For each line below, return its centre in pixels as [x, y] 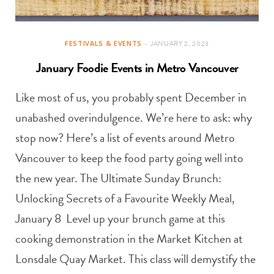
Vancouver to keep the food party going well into [129, 158]
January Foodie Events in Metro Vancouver [137, 68]
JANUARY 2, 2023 [180, 44]
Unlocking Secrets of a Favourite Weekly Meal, [125, 198]
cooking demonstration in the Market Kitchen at [129, 239]
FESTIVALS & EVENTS [103, 43]
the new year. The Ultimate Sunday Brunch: [118, 178]
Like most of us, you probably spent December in [131, 98]
